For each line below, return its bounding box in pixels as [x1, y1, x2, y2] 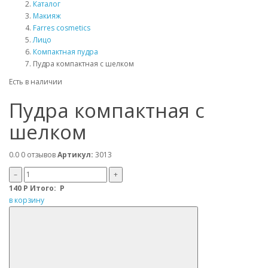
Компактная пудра [33, 46, 98, 57]
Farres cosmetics [33, 22, 90, 33]
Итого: [30, 182, 58, 193]
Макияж [33, 10, 61, 21]
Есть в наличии [9, 76, 62, 87]
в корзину [9, 194, 44, 205]
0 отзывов [21, 149, 56, 160]
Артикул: [57, 149, 93, 160]
